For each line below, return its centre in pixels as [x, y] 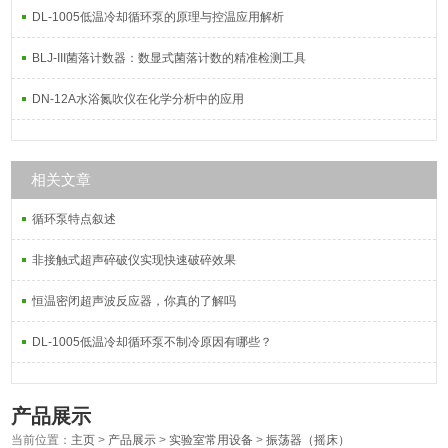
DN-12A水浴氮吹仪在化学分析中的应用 [138, 99]
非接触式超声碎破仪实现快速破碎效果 [134, 260]
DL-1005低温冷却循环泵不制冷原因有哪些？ [152, 342]
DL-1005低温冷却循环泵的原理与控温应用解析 [158, 17]
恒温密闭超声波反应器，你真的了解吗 [134, 301]
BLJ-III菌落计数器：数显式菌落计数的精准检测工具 [169, 58]
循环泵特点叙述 [74, 219]
